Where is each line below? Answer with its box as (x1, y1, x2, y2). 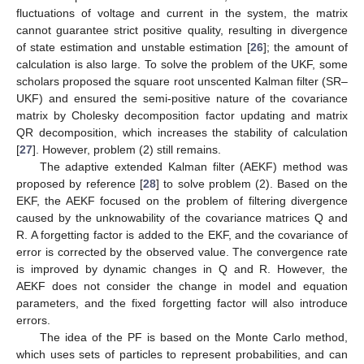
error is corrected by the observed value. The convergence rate (16, 245, 348, 258)
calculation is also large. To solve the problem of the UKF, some (16, 57, 348, 71)
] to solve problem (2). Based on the (155, 176, 349, 190)
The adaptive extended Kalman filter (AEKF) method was (39, 159, 348, 173)
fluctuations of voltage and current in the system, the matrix (16, 6, 348, 19)
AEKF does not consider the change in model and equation (16, 279, 348, 292)
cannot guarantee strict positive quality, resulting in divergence (16, 23, 348, 37)
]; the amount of (262, 40, 349, 54)
